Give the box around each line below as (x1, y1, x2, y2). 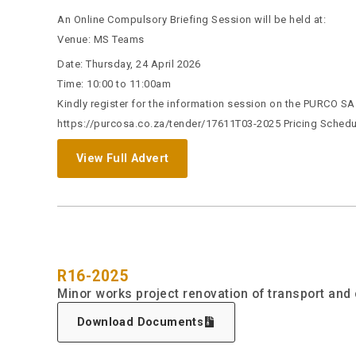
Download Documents (77, 315, 204, 328)
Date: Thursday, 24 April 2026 (57, 58, 201, 71)
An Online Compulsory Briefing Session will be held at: (57, 13, 326, 25)
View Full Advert (76, 151, 169, 164)
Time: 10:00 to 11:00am (57, 78, 171, 91)
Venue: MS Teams (57, 33, 147, 45)
